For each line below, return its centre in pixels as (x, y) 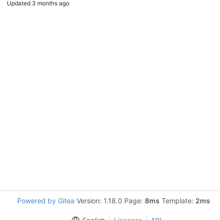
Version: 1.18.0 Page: (110, 201)
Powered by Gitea (46, 201)
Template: (177, 201)
